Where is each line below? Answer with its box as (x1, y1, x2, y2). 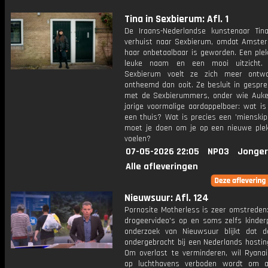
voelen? (124, 133, 151, 144)
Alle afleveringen (126, 160, 198, 173)
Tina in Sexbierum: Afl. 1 (124, 13, 229, 26)
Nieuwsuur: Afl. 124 (124, 191, 209, 205)
